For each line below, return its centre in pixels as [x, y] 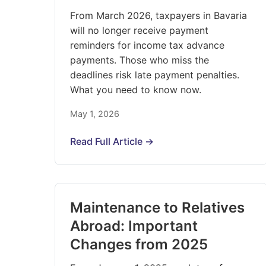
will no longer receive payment [139, 30]
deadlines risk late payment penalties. [155, 75]
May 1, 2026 [95, 114]
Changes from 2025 [139, 244]
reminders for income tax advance [147, 45]
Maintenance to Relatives [157, 208]
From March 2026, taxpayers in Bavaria [159, 15]
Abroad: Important [134, 226]
